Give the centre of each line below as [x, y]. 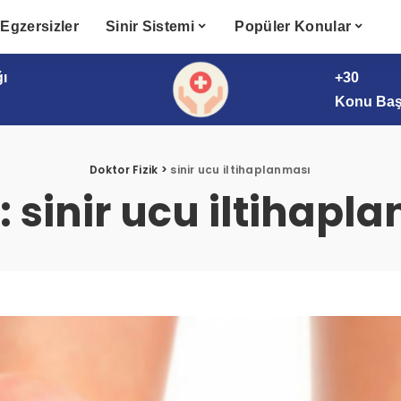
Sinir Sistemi [150, 26]
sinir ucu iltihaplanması [241, 170]
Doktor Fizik [124, 170]
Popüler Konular [293, 26]
